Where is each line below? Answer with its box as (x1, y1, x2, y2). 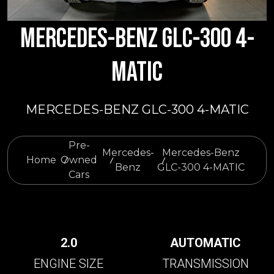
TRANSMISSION (162, 256, 249, 271)
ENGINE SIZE (34, 256, 103, 271)
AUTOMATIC (170, 235, 241, 250)
